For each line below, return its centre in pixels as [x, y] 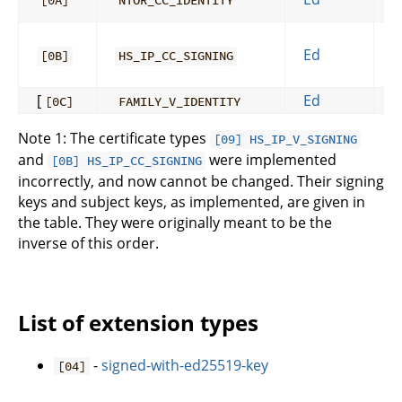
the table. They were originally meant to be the [175, 223]
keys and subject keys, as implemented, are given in [192, 202]
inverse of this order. [88, 244]
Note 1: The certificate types [114, 139]
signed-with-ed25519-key [185, 366]
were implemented [271, 160]
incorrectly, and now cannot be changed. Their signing [201, 182]
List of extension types [138, 323]
